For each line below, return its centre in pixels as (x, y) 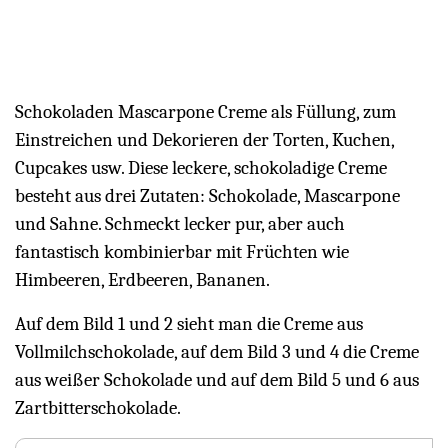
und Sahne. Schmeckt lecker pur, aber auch (180, 224)
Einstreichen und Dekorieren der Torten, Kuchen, (204, 140)
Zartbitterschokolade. (98, 408)
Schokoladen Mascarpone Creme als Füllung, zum (205, 112)
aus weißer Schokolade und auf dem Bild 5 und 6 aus (217, 380)
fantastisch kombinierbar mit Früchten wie (182, 252)
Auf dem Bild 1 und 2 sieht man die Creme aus (189, 324)
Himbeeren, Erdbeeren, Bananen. (142, 280)
